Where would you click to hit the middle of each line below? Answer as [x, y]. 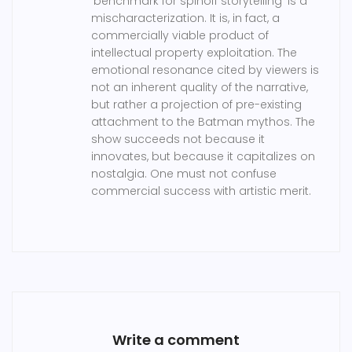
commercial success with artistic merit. [201, 191]
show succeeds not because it [178, 139]
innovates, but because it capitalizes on [203, 157]
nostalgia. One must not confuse [184, 174]
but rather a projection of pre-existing [196, 105]
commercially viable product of [180, 36]
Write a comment [176, 340]
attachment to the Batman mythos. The [203, 122]
